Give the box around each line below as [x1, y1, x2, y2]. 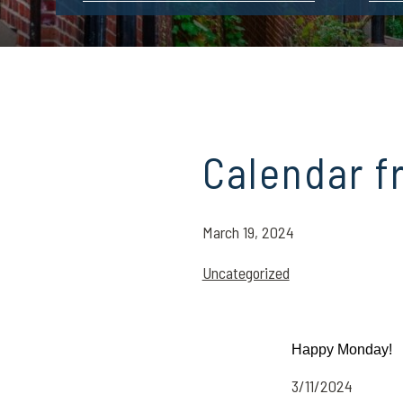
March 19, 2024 [201, 222, 294, 242]
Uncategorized [201, 263, 290, 282]
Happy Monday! [291, 342, 392, 357]
